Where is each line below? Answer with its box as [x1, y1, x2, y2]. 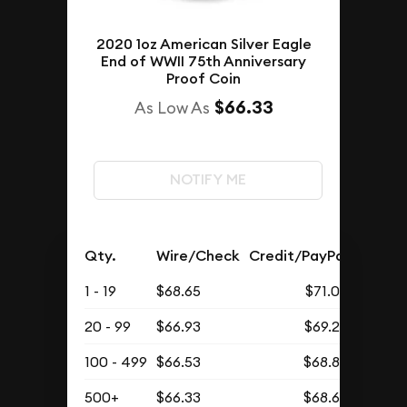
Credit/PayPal [249, 245, 349, 265]
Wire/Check [156, 245, 241, 265]
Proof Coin [166, 68, 241, 88]
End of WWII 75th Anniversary [101, 51, 306, 71]
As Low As [134, 96, 210, 118]
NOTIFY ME [169, 170, 246, 190]
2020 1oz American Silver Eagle [95, 34, 312, 54]
